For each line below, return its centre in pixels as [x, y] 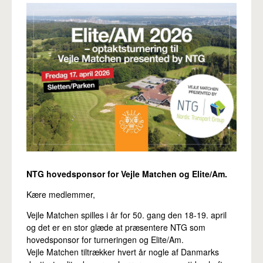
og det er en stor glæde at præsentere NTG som [116, 227]
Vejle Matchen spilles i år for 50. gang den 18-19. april [127, 215]
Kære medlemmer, [61, 195]
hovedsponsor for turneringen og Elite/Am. [105, 240]
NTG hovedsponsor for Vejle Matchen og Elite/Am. [127, 174]
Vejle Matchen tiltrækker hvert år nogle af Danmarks [123, 252]
